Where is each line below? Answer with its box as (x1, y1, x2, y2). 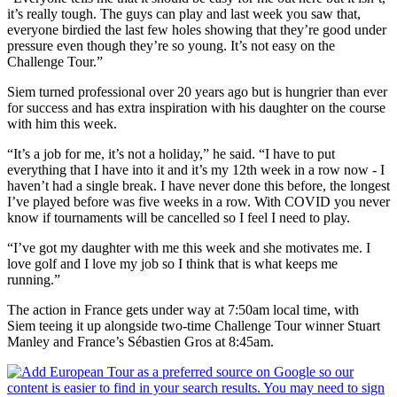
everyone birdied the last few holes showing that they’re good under (7, 21, 386, 37)
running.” (7, 271, 60, 287)
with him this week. (7, 115, 117, 131)
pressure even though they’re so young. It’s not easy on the (7, 37, 335, 53)
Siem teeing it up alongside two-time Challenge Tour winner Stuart (7, 317, 380, 333)
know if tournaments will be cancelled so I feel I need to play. (7, 209, 350, 225)
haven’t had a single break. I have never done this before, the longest (7, 177, 390, 193)
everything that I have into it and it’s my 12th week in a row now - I (7, 161, 385, 177)
